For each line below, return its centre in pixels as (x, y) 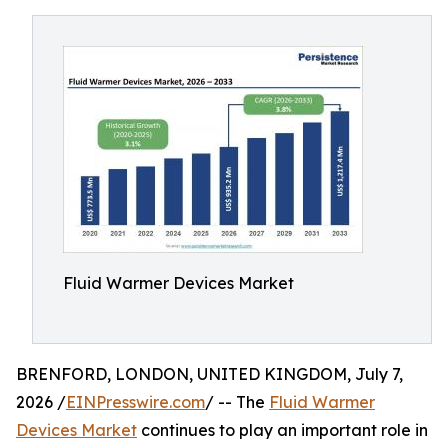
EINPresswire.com (135, 402)
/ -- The (237, 402)
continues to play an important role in (282, 430)
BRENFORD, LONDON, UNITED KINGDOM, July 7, (209, 374)
